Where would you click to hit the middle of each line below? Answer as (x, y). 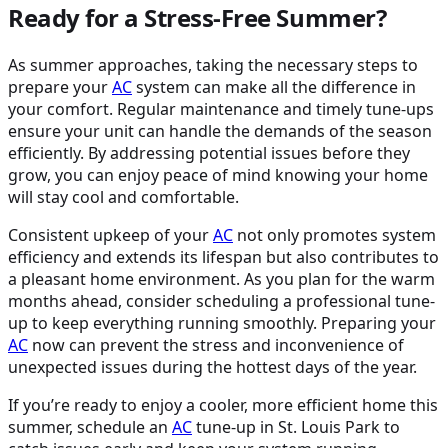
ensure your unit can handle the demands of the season (220, 131)
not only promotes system (334, 235)
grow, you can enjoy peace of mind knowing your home (218, 175)
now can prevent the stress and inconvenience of (216, 345)
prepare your (60, 87)
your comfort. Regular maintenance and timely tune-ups (221, 109)
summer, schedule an (90, 427)
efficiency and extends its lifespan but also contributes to (223, 257)
